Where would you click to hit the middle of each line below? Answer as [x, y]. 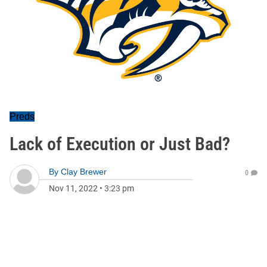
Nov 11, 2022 [73, 188]
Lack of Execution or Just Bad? [120, 144]
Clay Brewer [84, 172]
